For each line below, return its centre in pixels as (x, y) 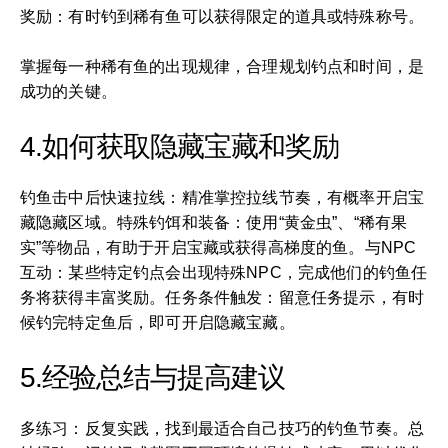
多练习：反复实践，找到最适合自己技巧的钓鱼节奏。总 (222, 428)
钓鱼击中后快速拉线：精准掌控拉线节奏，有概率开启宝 (222, 197)
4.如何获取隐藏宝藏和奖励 (179, 146)
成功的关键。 (68, 91)
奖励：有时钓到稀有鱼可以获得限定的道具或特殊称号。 (222, 16)
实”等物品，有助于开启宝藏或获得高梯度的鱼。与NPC (218, 247)
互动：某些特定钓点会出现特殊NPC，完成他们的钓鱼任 (224, 272)
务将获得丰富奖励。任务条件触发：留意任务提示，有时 (222, 297)
